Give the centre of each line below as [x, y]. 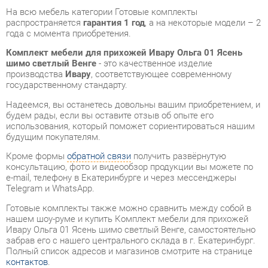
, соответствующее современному [155, 17]
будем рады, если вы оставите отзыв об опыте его [105, 57]
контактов [26, 197]
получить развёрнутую [171, 96]
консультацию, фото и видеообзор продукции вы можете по [124, 106]
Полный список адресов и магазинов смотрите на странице [124, 187]
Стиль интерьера [46, 232]
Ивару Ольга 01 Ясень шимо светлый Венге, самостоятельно [125, 167]
